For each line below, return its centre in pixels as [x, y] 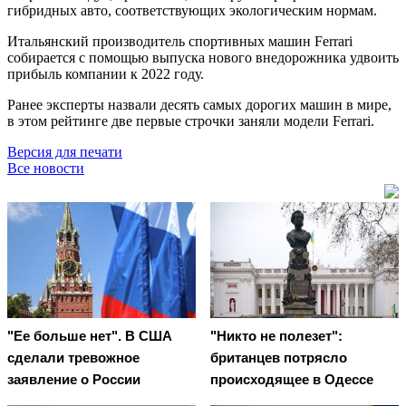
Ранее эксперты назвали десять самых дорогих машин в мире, [199, 104]
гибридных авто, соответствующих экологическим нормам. [192, 10]
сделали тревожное [73, 358]
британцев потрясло [279, 358]
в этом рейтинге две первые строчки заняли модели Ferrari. [191, 121]
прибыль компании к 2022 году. [106, 73]
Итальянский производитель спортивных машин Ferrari [180, 41]
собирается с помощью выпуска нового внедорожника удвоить [203, 57]
